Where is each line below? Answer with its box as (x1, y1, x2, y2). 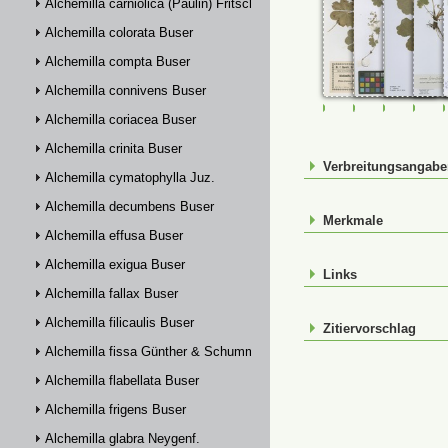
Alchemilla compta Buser (45, 54, 190, 69)
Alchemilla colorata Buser (45, 25, 193, 40)
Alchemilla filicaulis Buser (45, 315, 194, 330)
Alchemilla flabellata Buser (45, 373, 199, 388)
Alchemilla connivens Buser (45, 83, 206, 98)
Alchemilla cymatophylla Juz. (45, 170, 215, 185)
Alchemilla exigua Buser (45, 257, 185, 272)
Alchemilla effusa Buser (45, 228, 183, 243)
